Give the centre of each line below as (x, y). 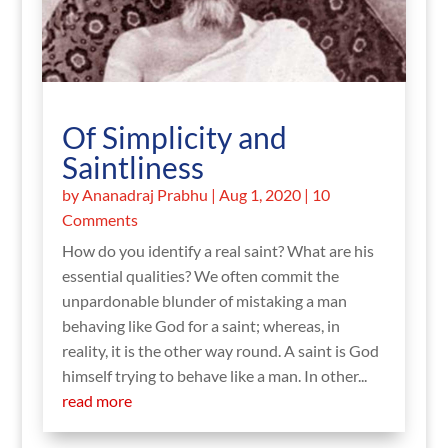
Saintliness (132, 166)
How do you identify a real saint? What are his (217, 250)
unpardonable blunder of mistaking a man (204, 300)
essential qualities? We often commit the (200, 275)
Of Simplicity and (174, 136)
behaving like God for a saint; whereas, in (200, 325)
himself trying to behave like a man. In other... (214, 375)
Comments (99, 219)
